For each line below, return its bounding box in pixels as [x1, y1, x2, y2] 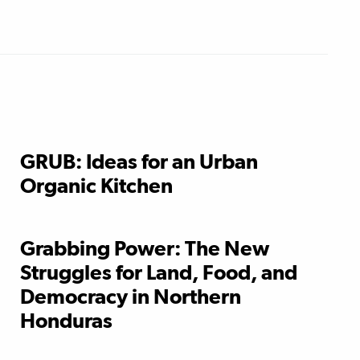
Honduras [20, 308, 112, 333]
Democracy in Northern [20, 284, 241, 309]
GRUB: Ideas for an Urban [20, 149, 258, 174]
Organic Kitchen [20, 173, 173, 198]
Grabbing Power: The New [20, 235, 269, 260]
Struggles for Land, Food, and [20, 260, 297, 284]
